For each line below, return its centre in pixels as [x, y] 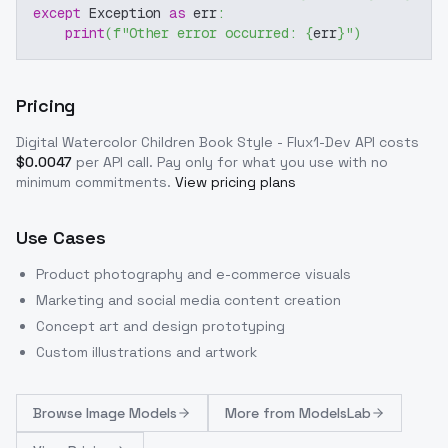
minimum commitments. [93, 182]
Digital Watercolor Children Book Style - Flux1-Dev [183, 142]
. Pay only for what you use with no [268, 162]
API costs [385, 142]
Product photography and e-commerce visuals [193, 274]
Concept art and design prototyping [160, 326]
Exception [125, 13]
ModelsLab [335, 413]
